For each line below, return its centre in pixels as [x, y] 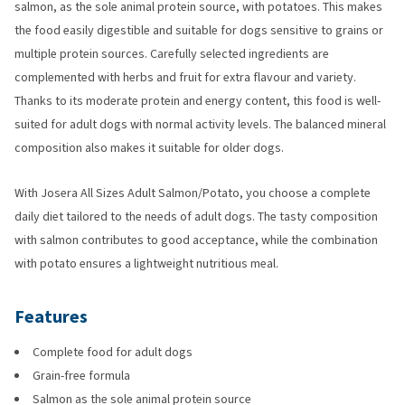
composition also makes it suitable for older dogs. [149, 148]
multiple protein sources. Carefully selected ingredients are [172, 54]
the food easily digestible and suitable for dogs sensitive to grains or [199, 30]
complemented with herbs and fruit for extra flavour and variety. [185, 77]
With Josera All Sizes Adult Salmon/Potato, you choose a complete [193, 193]
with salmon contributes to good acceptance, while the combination [196, 240]
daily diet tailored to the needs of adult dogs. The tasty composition [196, 217]
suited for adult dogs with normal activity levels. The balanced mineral [200, 124]
